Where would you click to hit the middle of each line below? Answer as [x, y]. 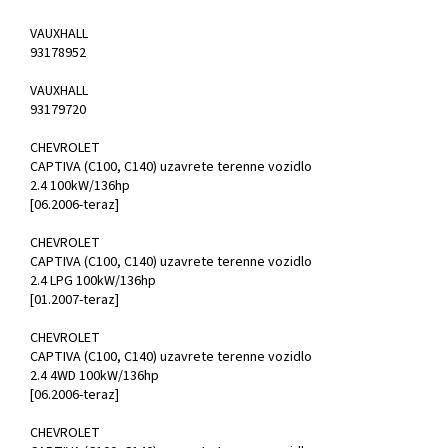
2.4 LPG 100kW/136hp [93, 281]
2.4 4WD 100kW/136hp [94, 376]
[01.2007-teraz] [74, 300]
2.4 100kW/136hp [80, 186]
